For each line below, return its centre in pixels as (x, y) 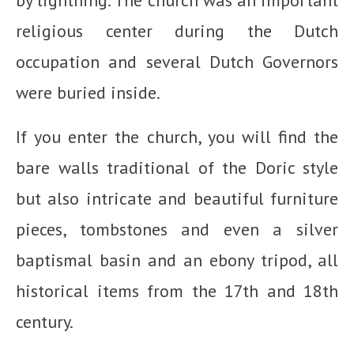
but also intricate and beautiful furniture (177, 198)
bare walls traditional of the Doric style (177, 167)
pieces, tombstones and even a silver (177, 229)
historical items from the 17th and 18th (177, 290)
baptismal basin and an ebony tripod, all (177, 260)
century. (45, 321)
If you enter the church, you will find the (177, 136)
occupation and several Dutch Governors (177, 61)
